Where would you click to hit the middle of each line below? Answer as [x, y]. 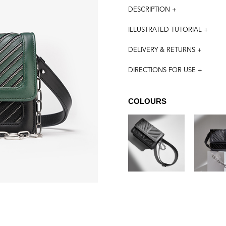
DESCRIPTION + [152, 10]
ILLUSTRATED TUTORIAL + [168, 30]
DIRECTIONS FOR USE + [165, 70]
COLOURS [147, 101]
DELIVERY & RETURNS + [165, 50]
